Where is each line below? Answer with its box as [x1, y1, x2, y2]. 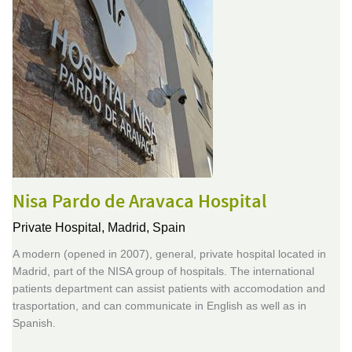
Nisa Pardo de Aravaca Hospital [13, 189, 267, 214]
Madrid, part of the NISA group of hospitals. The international [13, 265, 314, 277]
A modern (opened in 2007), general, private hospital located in [13, 247, 326, 260]
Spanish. [13, 317, 56, 329]
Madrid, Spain [108, 221, 185, 234]
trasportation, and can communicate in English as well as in [13, 299, 306, 312]
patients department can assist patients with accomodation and [13, 282, 325, 295]
